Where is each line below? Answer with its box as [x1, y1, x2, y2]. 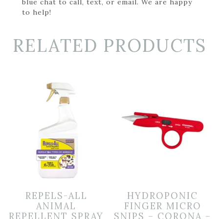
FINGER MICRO [124, 200, 201, 212]
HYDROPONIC [127, 190, 198, 202]
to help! [22, 7, 51, 17]
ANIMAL [36, 200, 77, 212]
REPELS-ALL [25, 190, 88, 202]
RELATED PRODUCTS [13, 34, 206, 57]
